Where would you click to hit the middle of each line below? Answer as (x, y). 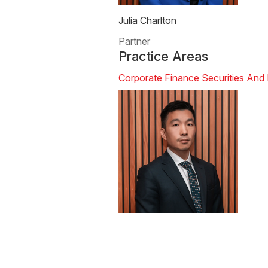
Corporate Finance (159, 77)
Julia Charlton (148, 20)
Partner (135, 41)
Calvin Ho (140, 248)
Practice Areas (164, 56)
